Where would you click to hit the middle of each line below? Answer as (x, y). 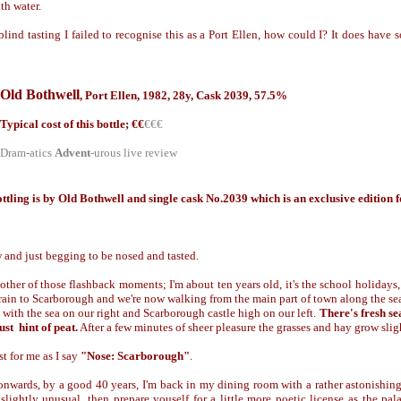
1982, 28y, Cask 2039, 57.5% (215, 95)
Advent (73, 153)
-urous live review (134, 153)
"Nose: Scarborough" (135, 356)
